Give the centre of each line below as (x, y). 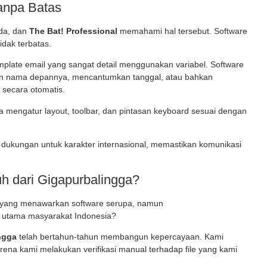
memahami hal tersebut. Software (182, 31)
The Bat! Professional (73, 31)
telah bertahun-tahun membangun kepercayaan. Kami (120, 236)
